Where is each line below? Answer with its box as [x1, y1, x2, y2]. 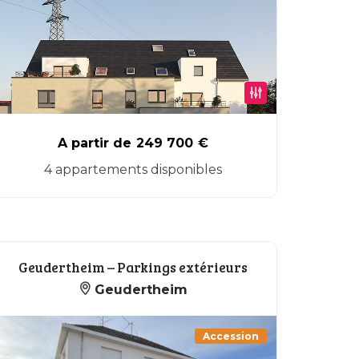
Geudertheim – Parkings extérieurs [18, 258, 248, 276]
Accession [203, 330, 259, 342]
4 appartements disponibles [44, 162, 222, 177]
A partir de [58, 135, 131, 151]
